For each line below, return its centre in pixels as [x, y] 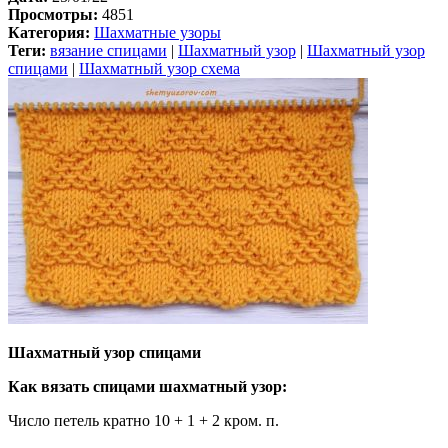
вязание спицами [108, 51]
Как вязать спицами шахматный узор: [147, 387]
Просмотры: [53, 15]
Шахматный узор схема [159, 69]
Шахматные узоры [157, 33]
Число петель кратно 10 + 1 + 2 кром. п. [143, 421]
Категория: [51, 33]
